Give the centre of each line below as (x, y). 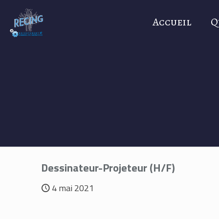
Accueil (172, 22)
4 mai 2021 (73, 188)
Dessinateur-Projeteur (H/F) (108, 168)
